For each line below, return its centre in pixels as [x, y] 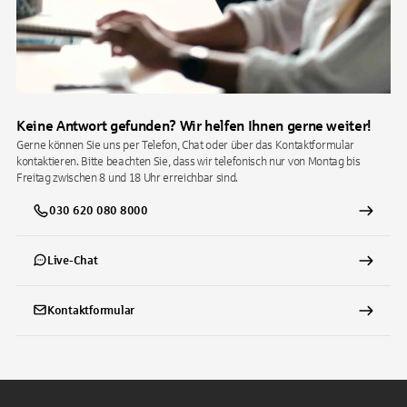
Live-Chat [73, 261]
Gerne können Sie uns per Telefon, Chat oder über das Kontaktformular [185, 145]
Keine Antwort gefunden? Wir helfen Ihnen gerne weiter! [194, 126]
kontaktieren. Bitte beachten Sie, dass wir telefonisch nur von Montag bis [189, 162]
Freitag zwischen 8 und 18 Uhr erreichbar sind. [128, 178]
